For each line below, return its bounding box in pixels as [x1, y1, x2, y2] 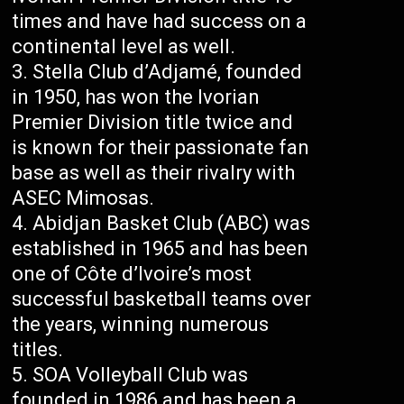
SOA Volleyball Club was [32, 363, 249, 386]
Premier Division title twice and [12, 110, 294, 133]
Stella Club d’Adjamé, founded [32, 60, 303, 83]
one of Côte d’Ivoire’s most [12, 262, 252, 285]
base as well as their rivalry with [12, 161, 296, 184]
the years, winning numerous [12, 312, 270, 335]
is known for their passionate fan [12, 135, 310, 159]
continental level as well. [12, 34, 236, 58]
